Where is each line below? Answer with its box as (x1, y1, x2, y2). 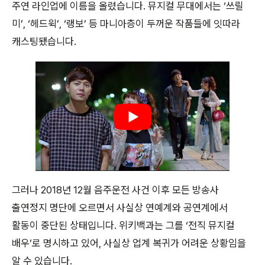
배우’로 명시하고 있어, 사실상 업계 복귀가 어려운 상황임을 (12, 237, 246, 249)
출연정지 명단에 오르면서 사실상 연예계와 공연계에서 (12, 201, 228, 214)
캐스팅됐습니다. (12, 35, 76, 48)
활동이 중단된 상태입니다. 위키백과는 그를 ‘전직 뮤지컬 (12, 219, 235, 231)
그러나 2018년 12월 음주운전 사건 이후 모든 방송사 (12, 183, 219, 196)
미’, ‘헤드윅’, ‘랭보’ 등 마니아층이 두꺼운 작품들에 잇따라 (12, 18, 240, 30)
